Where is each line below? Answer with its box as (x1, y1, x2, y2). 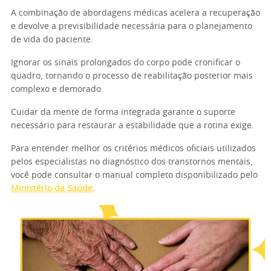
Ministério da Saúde (11, 184, 93, 193)
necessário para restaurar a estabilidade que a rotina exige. (11, 122, 254, 130)
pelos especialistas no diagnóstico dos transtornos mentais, (11, 158, 253, 166)
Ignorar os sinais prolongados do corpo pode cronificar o (11, 59, 240, 67)
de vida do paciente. (11, 36, 93, 44)
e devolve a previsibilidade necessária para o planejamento (11, 22, 252, 31)
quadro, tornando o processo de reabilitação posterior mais (11, 72, 253, 80)
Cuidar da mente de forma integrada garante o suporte (11, 108, 235, 117)
